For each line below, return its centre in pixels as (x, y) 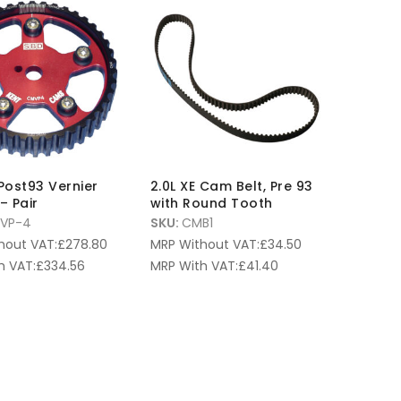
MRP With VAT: (194, 266)
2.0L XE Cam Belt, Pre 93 (231, 187)
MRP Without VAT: (205, 245)
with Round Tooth (211, 204)
